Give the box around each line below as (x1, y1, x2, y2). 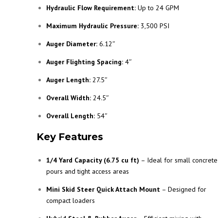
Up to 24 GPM (136, 3, 179, 12)
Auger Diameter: (46, 39, 97, 48)
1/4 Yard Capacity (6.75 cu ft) (46, 156, 139, 164)
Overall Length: (46, 111, 95, 120)
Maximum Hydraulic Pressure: (46, 21, 139, 30)
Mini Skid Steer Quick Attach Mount (46, 185, 160, 194)
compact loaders (46, 196, 95, 205)
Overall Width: (46, 93, 91, 102)
